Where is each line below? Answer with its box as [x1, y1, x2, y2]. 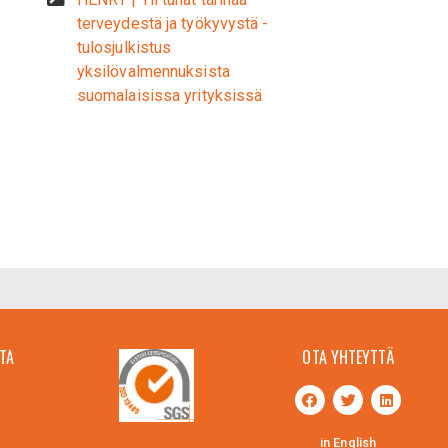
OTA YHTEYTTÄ [302, 345, 394, 369]
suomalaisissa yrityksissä [76, 86, 263, 105]
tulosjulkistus [76, 38, 172, 57]
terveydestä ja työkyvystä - [76, 14, 269, 33]
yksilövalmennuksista [76, 62, 230, 81]
